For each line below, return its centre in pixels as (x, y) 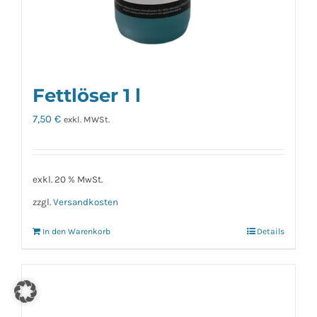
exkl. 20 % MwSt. (68, 180)
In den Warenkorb (76, 232)
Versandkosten (86, 202)
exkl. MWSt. (87, 120)
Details (271, 232)
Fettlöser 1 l (87, 96)
